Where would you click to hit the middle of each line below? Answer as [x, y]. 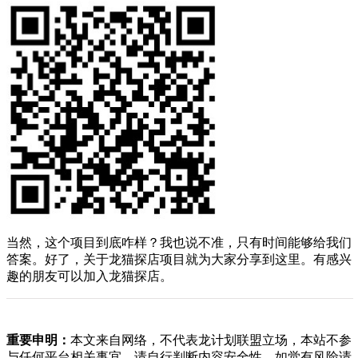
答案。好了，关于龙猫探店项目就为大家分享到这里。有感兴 [179, 259]
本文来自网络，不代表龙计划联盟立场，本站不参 [211, 340]
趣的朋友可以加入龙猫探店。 [89, 276]
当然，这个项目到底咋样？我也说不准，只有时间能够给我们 [179, 242]
